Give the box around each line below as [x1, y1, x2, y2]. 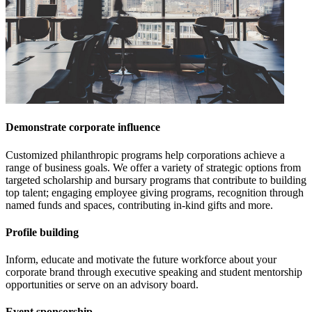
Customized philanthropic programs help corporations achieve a [6, 148, 285, 161]
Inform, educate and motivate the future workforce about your [6, 253, 276, 266]
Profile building [6, 226, 79, 238]
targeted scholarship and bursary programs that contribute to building [6, 173, 306, 186]
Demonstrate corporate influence [6, 121, 160, 134]
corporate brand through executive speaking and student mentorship [6, 266, 302, 279]
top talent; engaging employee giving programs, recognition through [6, 186, 304, 198]
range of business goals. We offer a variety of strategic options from [6, 161, 301, 173]
